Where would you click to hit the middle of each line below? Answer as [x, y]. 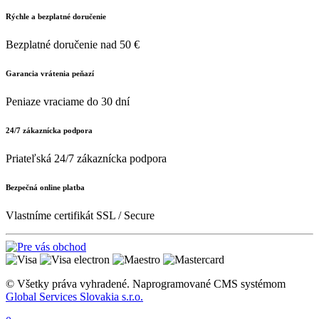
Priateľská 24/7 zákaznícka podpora [86, 158]
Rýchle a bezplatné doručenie [56, 16]
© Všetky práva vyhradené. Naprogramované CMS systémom [146, 283]
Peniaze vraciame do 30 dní [68, 101]
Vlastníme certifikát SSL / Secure [80, 215]
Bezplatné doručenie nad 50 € [73, 44]
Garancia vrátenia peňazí [50, 73]
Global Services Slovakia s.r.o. [74, 296]
